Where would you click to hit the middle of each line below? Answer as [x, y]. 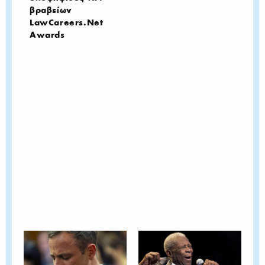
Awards [47, 35]
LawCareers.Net [67, 22]
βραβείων [51, 10]
